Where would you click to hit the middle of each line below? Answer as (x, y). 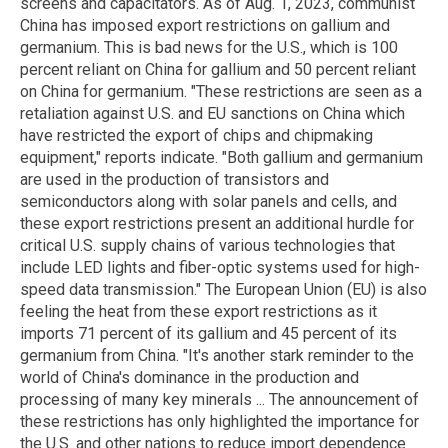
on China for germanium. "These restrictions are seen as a (221, 91)
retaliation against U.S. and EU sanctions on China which (212, 113)
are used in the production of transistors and (174, 179)
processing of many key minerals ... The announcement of (219, 399)
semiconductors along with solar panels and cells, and (208, 201)
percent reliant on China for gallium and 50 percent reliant (218, 69)
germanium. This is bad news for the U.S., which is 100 (209, 47)
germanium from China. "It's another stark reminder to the (217, 355)
